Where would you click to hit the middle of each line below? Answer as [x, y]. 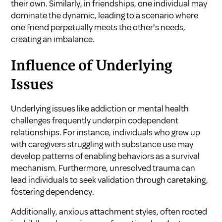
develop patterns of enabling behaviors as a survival [106, 156]
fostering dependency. [53, 192]
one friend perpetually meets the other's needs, [98, 27]
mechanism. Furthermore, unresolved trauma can [103, 168]
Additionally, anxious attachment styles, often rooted [109, 211]
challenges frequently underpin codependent [95, 120]
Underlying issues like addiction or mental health [100, 108]
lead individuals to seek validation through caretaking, [110, 180]
